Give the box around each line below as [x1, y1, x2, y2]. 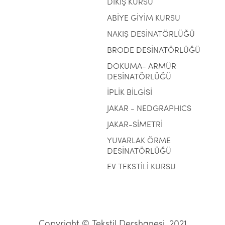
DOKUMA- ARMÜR [106, 63, 176, 71]
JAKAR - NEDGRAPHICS [106, 105, 191, 113]
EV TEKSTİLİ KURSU [106, 163, 176, 171]
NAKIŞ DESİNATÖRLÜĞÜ [106, 31, 195, 39]
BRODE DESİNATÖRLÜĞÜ [106, 47, 200, 55]
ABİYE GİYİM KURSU [106, 15, 180, 23]
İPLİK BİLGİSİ [106, 89, 152, 97]
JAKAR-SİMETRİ [106, 121, 163, 129]
